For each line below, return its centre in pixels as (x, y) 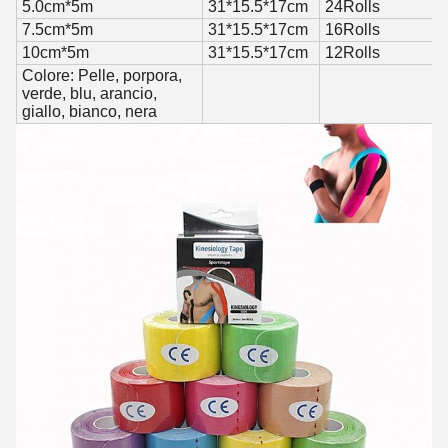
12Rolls (352, 52)
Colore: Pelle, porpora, (102, 75)
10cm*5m (55, 52)
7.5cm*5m (57, 29)
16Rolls (352, 29)
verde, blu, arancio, (89, 93)
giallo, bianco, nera (89, 111)
